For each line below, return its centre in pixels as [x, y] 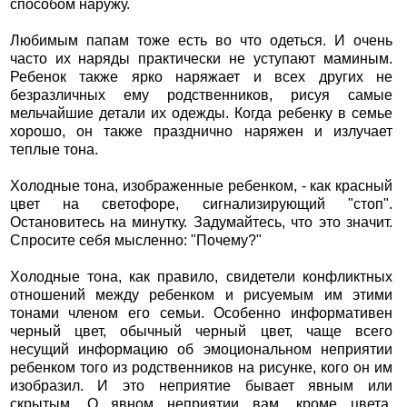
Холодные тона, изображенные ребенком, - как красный [201, 185]
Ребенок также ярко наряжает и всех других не [201, 76]
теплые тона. [54, 149]
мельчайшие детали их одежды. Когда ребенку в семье [201, 113]
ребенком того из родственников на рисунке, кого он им [201, 367]
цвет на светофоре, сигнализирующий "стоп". [201, 203]
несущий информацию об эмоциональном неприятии [201, 349]
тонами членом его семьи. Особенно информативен [201, 313]
